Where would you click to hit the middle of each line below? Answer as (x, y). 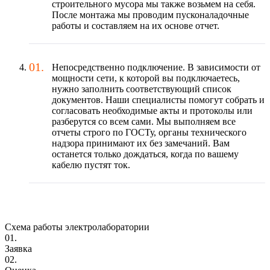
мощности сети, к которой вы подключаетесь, (146, 78)
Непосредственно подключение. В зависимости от (156, 67)
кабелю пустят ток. (91, 165)
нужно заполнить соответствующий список (142, 89)
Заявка (18, 249)
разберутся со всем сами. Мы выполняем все (144, 122)
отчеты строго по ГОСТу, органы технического (149, 133)
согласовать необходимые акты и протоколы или (152, 111)
